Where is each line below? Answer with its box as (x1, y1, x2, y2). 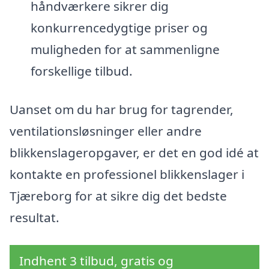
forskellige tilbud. (30, 62, 133, 80)
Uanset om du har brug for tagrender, (10, 101, 234, 118)
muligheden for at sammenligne (30, 41, 220, 58)
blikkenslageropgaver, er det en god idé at (10, 144, 259, 162)
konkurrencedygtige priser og (30, 19, 208, 37)
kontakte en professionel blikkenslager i (10, 166, 244, 183)
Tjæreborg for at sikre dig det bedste (10, 187, 227, 205)
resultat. (10, 209, 59, 226)
